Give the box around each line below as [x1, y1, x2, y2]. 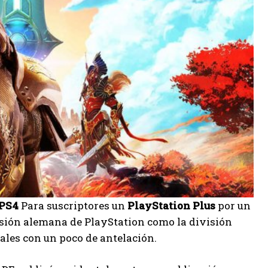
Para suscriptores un [19, 199, 127, 212]
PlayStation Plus [127, 199, 215, 212]
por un [215, 199, 251, 212]
